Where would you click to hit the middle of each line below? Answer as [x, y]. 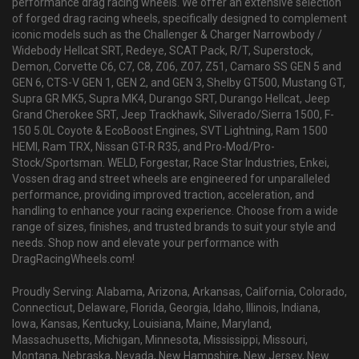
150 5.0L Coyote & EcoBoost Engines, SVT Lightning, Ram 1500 [170, 131]
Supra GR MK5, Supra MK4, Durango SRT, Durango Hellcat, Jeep [171, 99]
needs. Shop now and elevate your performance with [145, 243]
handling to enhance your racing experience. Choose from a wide [175, 211]
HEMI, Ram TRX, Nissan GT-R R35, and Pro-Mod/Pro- [143, 147]
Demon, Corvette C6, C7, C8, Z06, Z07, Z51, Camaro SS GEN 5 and [177, 67]
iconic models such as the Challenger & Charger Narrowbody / [167, 35]
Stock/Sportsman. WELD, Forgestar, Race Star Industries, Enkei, [171, 163]
